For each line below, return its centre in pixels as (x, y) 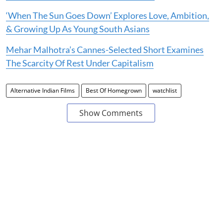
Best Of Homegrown (114, 91)
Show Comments (111, 113)
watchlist (165, 91)
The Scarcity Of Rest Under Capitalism (80, 63)
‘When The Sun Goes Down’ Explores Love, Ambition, (108, 16)
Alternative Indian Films (43, 91)
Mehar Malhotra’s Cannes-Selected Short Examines (105, 50)
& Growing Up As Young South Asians (78, 29)
